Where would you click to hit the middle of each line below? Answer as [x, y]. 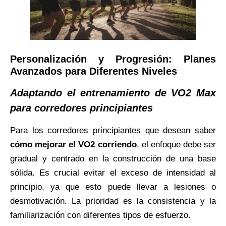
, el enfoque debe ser [176, 144]
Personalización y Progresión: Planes [113, 59]
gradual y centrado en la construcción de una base [113, 158]
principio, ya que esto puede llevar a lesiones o [113, 187]
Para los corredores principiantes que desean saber [113, 130]
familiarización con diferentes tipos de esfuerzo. [100, 215]
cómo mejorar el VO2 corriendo [73, 144]
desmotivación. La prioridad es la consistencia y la [113, 201]
